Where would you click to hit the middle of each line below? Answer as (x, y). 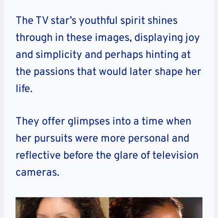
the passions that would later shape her (109, 72)
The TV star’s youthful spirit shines (97, 21)
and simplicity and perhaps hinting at (103, 55)
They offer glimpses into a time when (103, 122)
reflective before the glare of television (107, 156)
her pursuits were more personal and (102, 139)
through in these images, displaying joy (108, 38)
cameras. (37, 173)
